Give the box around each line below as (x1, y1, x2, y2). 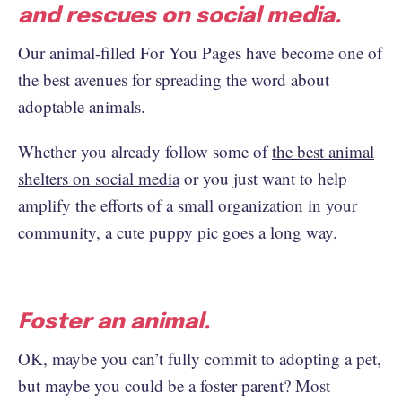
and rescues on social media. (18, 4, 341, 28)
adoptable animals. (18, 94, 151, 118)
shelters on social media (18, 166, 179, 189)
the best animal (272, 139, 374, 162)
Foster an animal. (18, 310, 215, 334)
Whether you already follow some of (18, 139, 272, 162)
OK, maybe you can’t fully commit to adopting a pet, (18, 346, 381, 370)
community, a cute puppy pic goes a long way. (18, 220, 343, 243)
